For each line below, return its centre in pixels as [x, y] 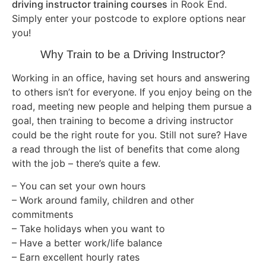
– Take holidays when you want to [88, 229]
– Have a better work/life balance [87, 243]
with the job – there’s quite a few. [86, 163]
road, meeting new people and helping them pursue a [132, 106]
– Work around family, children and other [103, 200]
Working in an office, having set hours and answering [131, 77]
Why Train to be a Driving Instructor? [133, 54]
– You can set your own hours [79, 186]
